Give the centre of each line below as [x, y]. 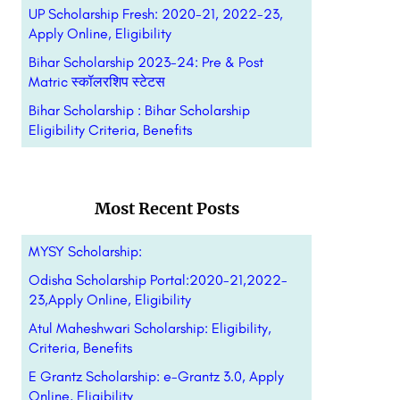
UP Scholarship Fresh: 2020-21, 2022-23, [155, 14]
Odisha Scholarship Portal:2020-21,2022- [158, 280]
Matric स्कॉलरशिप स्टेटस [96, 82]
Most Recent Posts [167, 208]
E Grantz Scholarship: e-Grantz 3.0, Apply [156, 376]
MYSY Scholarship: [85, 251]
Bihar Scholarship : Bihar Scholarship [139, 110]
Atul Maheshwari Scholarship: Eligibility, [150, 328]
